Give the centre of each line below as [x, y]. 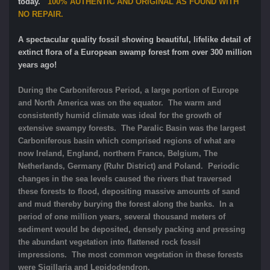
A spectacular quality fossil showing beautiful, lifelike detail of [134, 39]
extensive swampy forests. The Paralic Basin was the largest [132, 128]
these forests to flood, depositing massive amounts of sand [129, 191]
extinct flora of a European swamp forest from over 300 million [135, 52]
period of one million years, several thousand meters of [122, 216]
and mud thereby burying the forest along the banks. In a [126, 204]
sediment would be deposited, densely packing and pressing [132, 229]
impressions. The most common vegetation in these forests [130, 254]
